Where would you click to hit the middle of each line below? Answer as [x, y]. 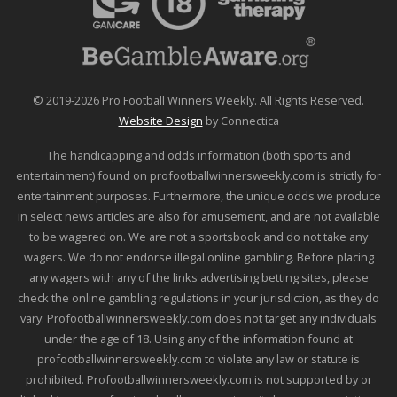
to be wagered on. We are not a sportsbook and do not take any [198, 237]
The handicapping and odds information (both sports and [198, 156]
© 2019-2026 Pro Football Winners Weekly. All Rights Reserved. [198, 101]
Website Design [160, 121]
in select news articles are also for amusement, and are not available [198, 217]
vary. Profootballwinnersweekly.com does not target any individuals [198, 319]
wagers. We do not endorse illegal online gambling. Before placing [198, 257]
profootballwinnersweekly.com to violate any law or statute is [198, 359]
